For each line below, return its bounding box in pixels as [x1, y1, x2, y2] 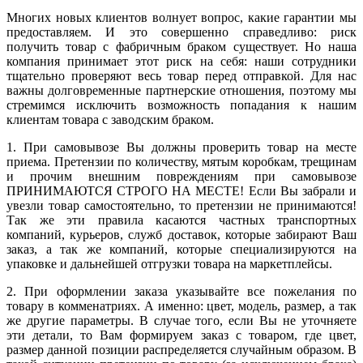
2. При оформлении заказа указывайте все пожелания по [6, 284, 357, 298]
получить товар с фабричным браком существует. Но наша [6, 39, 357, 53]
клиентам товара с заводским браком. [6, 112, 214, 126]
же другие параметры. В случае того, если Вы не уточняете [6, 313, 357, 327]
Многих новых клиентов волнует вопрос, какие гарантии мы [6, 10, 357, 24]
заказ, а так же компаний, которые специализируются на [6, 241, 357, 256]
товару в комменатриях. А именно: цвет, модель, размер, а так [6, 298, 357, 313]
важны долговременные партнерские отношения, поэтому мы [6, 83, 357, 97]
